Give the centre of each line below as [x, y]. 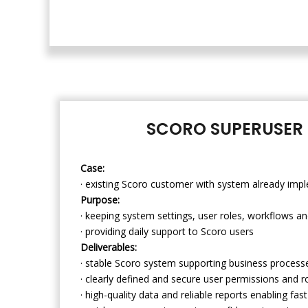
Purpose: [100, 199]
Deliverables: [109, 247]
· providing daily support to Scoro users [167, 231]
